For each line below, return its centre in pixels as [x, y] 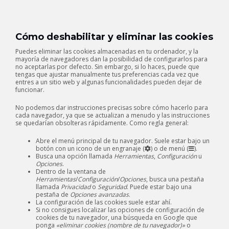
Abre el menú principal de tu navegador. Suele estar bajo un [123, 141]
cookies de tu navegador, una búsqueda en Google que [117, 217]
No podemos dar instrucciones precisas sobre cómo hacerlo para [112, 108]
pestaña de [53, 194]
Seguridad [112, 187]
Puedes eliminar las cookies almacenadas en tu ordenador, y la [107, 51]
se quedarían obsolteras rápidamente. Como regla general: [102, 123]
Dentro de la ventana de [71, 171]
